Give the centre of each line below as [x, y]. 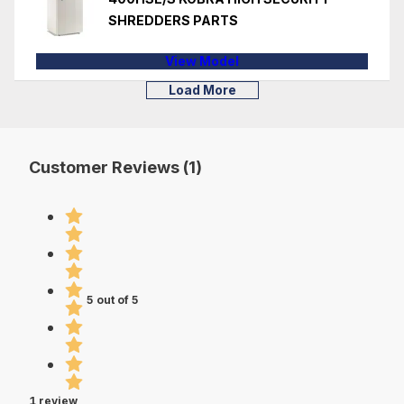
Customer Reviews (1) [115, 167]
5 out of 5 [113, 300]
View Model [202, 60]
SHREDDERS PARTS [173, 20]
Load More [202, 89]
